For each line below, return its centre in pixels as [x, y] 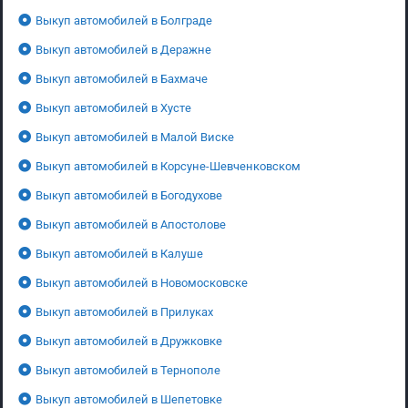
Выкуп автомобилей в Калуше [119, 253]
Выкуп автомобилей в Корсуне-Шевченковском [168, 166]
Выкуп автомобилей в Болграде [124, 20]
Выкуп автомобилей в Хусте [113, 107]
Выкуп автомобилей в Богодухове [129, 195]
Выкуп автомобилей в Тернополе [128, 370]
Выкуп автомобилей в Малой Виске [135, 137]
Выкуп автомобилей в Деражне [123, 49]
